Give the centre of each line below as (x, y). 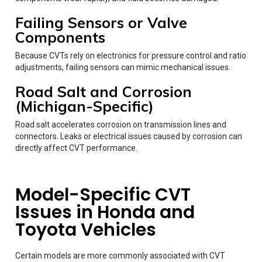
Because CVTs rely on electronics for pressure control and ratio (131, 55)
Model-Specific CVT (103, 194)
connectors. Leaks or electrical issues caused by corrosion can (129, 136)
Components (60, 37)
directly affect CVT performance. (76, 148)
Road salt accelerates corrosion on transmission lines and (121, 124)
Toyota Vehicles (86, 230)
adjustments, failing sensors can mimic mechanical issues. (123, 67)
